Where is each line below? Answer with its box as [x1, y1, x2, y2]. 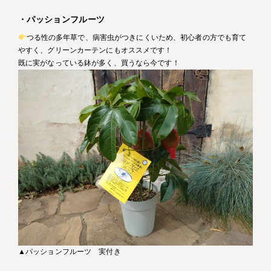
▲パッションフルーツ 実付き [18, 247, 121, 256]
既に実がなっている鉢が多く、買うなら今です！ [18, 58, 180, 67]
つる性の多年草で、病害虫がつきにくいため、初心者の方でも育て [26, 33, 247, 42]
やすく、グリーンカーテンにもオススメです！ [18, 45, 172, 54]
